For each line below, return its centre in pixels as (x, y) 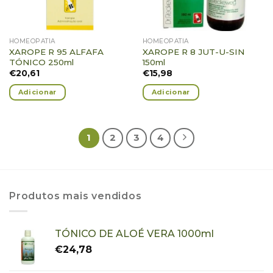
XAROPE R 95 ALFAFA (56, 51)
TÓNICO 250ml (41, 62)
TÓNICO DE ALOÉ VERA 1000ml (134, 233)
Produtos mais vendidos (76, 196)
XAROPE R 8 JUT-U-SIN (193, 51)
